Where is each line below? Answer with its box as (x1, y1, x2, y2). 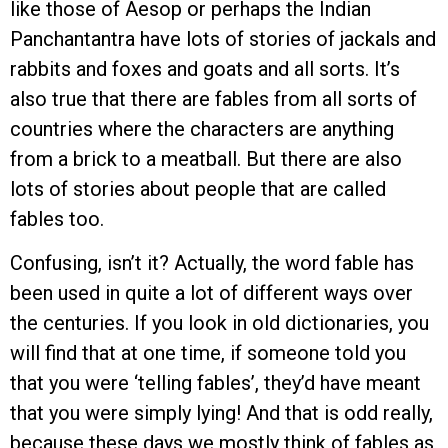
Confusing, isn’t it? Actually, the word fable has (10, 251, 414, 276)
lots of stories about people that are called (10, 176, 386, 201)
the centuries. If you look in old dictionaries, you (10, 311, 429, 336)
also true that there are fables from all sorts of (10, 86, 417, 111)
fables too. (10, 206, 104, 231)
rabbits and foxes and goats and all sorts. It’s (10, 56, 400, 81)
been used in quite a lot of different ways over (10, 281, 413, 306)
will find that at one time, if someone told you (10, 341, 406, 366)
